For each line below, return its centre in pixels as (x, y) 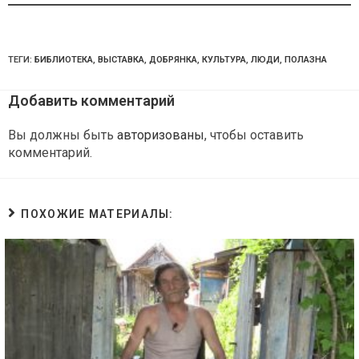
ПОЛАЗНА (306, 59)
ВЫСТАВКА (121, 59)
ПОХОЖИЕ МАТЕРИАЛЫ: (97, 214)
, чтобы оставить (254, 135)
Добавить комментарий (91, 100)
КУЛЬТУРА (224, 59)
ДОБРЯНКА (173, 59)
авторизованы (161, 135)
